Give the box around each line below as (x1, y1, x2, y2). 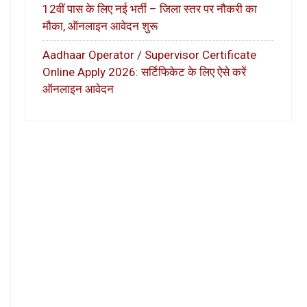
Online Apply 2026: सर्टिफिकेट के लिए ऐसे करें (42, 65, 246, 79)
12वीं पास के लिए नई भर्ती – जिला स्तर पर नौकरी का (42, 1, 257, 16)
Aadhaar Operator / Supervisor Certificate (42, 48, 256, 62)
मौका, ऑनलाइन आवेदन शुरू (42, 19, 158, 33)
